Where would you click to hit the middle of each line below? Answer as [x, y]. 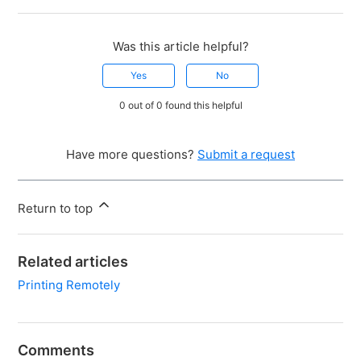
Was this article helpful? [180, 47]
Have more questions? [132, 155]
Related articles [73, 262]
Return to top [57, 209]
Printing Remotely [69, 285]
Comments [56, 351]
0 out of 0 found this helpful [180, 106]
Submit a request [246, 155]
